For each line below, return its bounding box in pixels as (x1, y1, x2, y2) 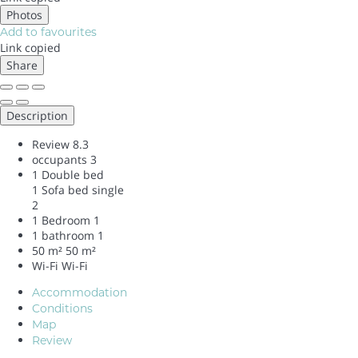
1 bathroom (32, 227, 94, 243)
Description (6, 107, 68, 123)
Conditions (32, 300, 93, 316)
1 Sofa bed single (32, 181, 124, 197)
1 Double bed (32, 166, 104, 182)
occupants (32, 151, 87, 167)
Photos (6, 6, 42, 22)
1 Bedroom (32, 212, 90, 228)
